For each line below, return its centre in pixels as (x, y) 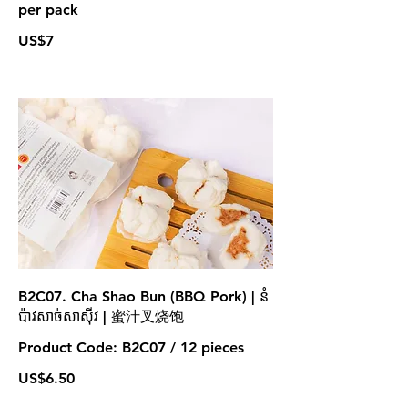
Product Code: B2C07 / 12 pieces (131, 347)
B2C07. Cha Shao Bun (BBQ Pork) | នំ (143, 296)
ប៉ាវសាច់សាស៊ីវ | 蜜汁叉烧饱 (101, 316)
